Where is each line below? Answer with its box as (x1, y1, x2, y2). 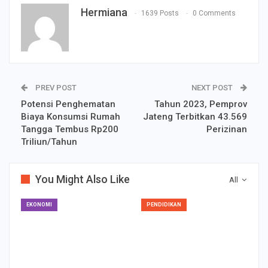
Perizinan (206, 123, 247, 135)
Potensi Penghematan (21, 98, 115, 109)
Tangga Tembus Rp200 (21, 123, 118, 135)
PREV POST (33, 83, 77, 92)
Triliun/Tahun (21, 136, 77, 147)
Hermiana (81, 5, 127, 19)
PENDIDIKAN (147, 201, 181, 208)
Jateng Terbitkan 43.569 (143, 111, 247, 122)
